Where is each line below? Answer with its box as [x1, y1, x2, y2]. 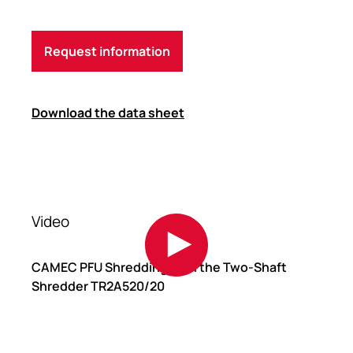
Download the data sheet [32, 104, 184, 122]
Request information [44, 43, 170, 61]
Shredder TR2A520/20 [32, 277, 165, 295]
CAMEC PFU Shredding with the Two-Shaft [32, 258, 287, 277]
